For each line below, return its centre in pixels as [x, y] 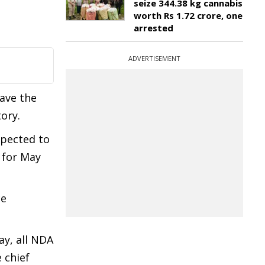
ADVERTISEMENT [154, 58]
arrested [153, 28]
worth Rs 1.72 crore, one [188, 15]
